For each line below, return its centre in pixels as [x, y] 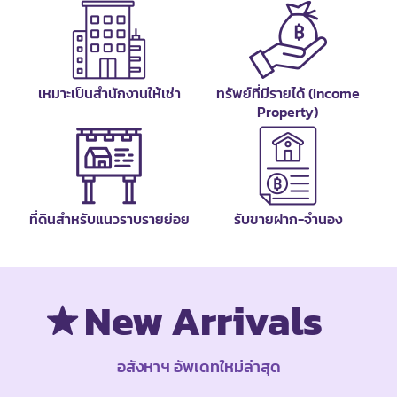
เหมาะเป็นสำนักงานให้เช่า [109, 93]
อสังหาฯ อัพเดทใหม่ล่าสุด [198, 367]
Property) [288, 111]
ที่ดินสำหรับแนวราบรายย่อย [109, 218]
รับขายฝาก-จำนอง [288, 218]
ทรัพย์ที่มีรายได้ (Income [288, 93]
